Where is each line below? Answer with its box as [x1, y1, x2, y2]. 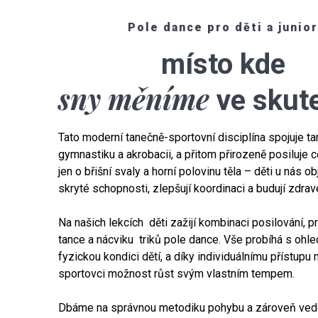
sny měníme [58, 79, 210, 117]
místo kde [160, 47, 292, 81]
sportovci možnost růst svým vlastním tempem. [58, 266, 295, 280]
